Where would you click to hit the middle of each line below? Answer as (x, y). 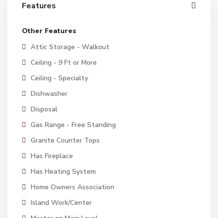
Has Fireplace (52, 156)
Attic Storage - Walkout (70, 47)
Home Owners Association (73, 187)
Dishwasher (49, 94)
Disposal (44, 109)
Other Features (49, 31)
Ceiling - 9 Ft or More (64, 63)
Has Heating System (63, 172)
